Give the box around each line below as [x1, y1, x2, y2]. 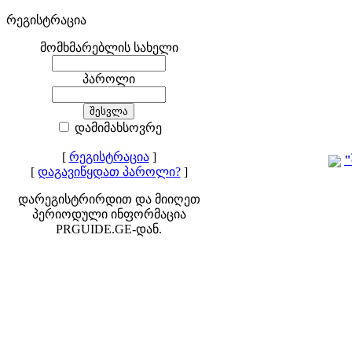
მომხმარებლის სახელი [39, 41, 178, 54]
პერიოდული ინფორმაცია [31, 207, 186, 221]
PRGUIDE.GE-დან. [56, 222, 162, 236]
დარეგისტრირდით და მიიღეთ [17, 192, 200, 206]
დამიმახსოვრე [71, 121, 162, 134]
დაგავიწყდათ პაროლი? [37, 165, 181, 178]
